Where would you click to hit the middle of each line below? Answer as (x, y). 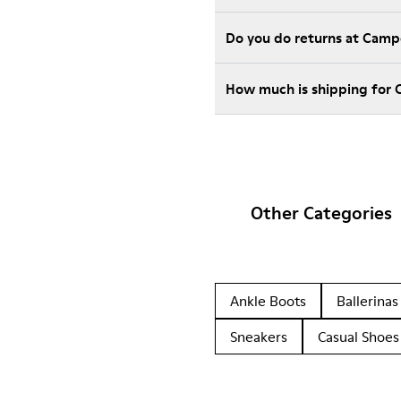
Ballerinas (367, 301)
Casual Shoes (358, 337)
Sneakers (259, 337)
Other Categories (321, 213)
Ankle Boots (268, 301)
